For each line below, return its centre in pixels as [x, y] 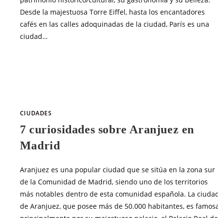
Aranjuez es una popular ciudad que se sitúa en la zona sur [117, 169]
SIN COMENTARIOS [55, 61]
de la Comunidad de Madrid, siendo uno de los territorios [114, 182]
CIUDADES [36, 113]
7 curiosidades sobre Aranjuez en [107, 129]
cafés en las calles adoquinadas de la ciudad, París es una [114, 24]
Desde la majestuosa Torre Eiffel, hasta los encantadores [112, 12]
